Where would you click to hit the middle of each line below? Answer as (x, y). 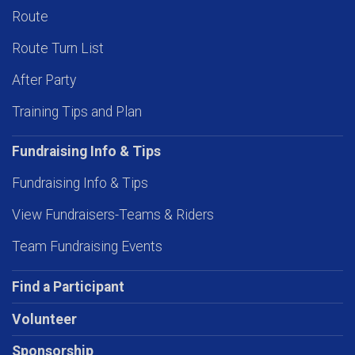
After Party (44, 80)
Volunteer (44, 319)
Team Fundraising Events (87, 246)
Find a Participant (68, 287)
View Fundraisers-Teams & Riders (113, 215)
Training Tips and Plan (77, 112)
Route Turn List (58, 48)
